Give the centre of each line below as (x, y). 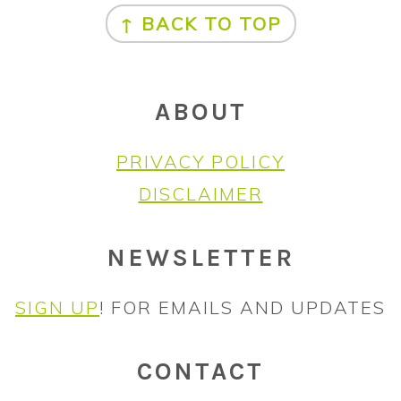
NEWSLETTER (200, 257)
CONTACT (200, 371)
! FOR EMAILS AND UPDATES (243, 307)
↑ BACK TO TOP (200, 23)
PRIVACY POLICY (200, 161)
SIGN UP (57, 307)
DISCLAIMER (200, 193)
